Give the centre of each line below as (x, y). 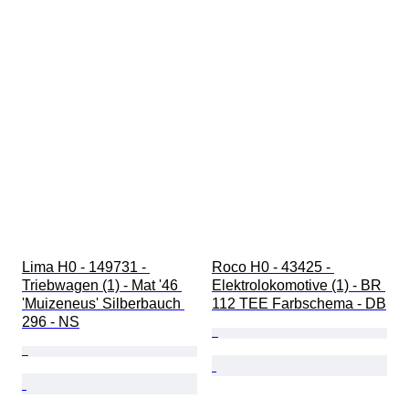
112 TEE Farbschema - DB (299, 304)
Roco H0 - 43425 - (273, 267)
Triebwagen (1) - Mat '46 (102, 286)
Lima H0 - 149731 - (86, 267)
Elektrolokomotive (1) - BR (299, 286)
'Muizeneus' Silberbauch (103, 304)
